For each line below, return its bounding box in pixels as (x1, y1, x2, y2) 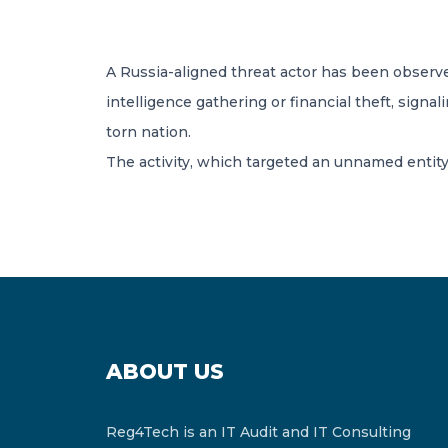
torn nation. (106, 123, 191, 141)
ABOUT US (106, 359, 224, 384)
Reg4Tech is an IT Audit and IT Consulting (106, 423, 411, 441)
